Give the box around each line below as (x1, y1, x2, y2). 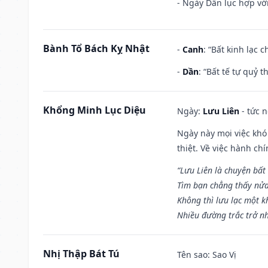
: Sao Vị (208, 248, 236, 260)
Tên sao (177, 248, 208, 260)
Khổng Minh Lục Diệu (43, 103, 146, 117)
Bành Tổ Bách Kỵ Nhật (43, 41, 150, 55)
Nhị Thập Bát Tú (43, 246, 120, 260)
